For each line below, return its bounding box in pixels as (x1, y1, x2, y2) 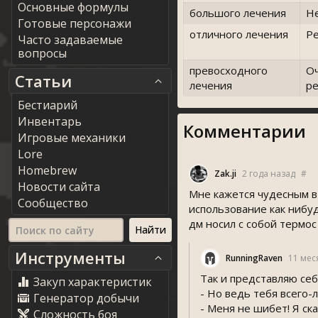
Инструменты (15, 247, 126, 268)
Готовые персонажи (18, 16, 131, 31)
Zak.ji (214, 168, 236, 180)
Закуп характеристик (33, 274, 152, 290)
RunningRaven (226, 252, 283, 264)
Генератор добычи (33, 290, 139, 306)
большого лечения (190, 6, 286, 20)
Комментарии (183, 119, 306, 143)
